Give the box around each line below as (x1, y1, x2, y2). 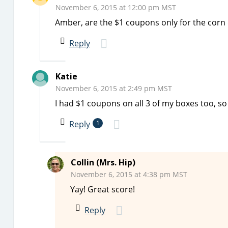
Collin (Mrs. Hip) (71, 157, 135, 168)
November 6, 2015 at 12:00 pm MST (55, 3, 176, 12)
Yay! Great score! (70, 184, 135, 195)
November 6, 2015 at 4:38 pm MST (71, 169, 187, 179)
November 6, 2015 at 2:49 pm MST (55, 83, 172, 93)
